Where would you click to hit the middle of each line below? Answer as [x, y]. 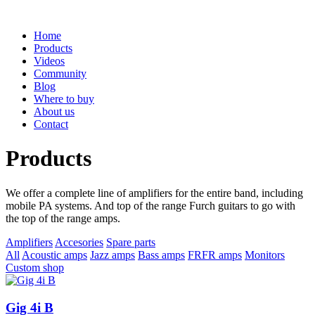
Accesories [79, 242]
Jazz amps [112, 255]
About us [54, 111]
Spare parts [131, 242]
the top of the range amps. [63, 218]
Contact [51, 124]
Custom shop [35, 267]
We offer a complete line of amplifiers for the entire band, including [154, 193]
